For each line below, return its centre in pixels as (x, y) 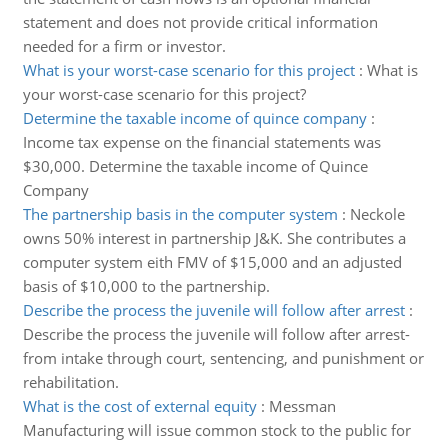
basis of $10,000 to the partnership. (146, 286)
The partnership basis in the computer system (180, 214)
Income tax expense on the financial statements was (201, 142)
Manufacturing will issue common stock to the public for (216, 430)
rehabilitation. (70, 382)
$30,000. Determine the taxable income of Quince (195, 166)
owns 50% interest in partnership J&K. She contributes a (214, 238)
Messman (302, 406)
